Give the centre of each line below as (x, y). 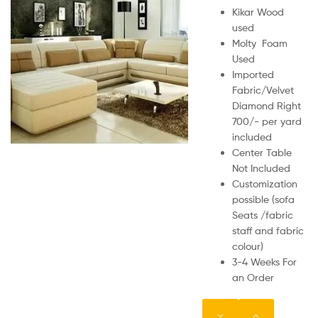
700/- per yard (267, 121)
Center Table (262, 152)
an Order (253, 277)
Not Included (261, 168)
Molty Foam (260, 43)
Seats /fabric (263, 214)
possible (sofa (263, 199)
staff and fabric (268, 230)
